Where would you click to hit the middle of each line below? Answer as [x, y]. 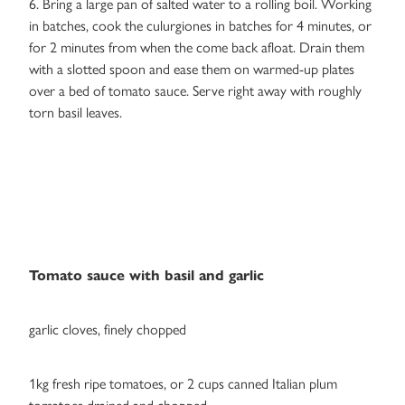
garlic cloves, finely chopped [108, 330]
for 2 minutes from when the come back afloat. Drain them [197, 48]
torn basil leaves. [75, 113]
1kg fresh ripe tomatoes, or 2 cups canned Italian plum [183, 384]
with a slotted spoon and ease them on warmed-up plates [192, 70]
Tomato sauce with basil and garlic [146, 276]
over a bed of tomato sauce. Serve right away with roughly [195, 91]
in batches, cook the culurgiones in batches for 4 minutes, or [200, 26]
